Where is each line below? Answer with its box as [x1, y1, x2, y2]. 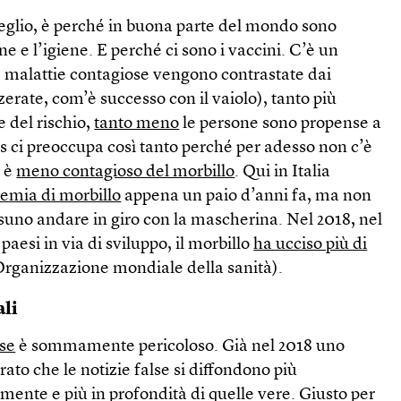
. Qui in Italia [235, 163, 331, 181]
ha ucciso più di [253, 235, 368, 253]
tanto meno [94, 115, 180, 132]
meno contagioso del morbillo [16, 163, 235, 181]
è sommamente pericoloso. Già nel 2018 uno [15, 337, 346, 355]
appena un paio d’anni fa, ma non [121, 187, 372, 205]
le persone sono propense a [179, 115, 382, 132]
